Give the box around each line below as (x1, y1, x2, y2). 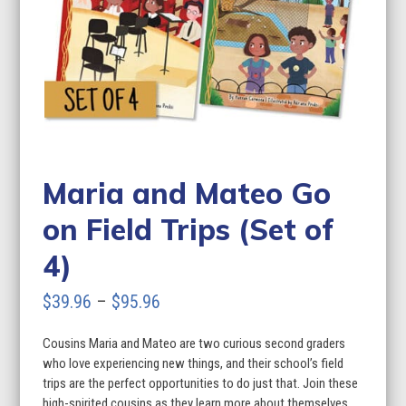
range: (159, 316, 204, 339)
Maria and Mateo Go (43, 174, 332, 211)
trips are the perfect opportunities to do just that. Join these (43, 374, 359, 391)
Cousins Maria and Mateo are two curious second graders (43, 334, 346, 352)
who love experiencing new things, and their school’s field (43, 354, 344, 372)
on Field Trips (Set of (43, 210, 335, 247)
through (159, 371, 214, 393)
